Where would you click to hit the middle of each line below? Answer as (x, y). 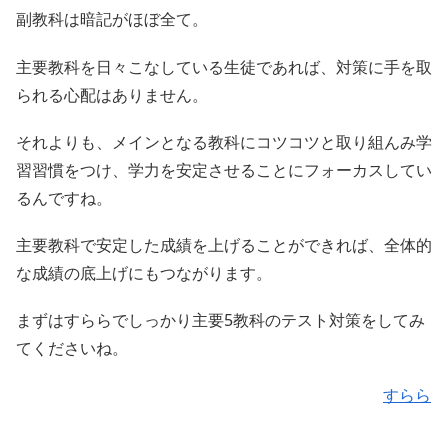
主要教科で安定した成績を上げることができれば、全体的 (224, 245)
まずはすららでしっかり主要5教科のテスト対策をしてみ (220, 320)
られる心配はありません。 (112, 94)
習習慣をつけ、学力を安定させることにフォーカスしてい (224, 169)
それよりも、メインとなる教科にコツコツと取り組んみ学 (224, 141)
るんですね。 (64, 197)
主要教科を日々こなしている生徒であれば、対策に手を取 (224, 66)
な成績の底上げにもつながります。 (144, 273)
